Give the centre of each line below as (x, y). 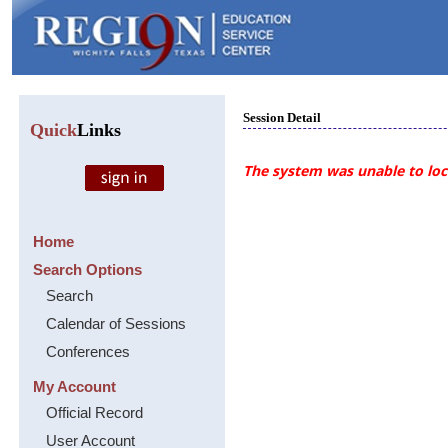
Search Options (87, 269)
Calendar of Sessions (115, 323)
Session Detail (282, 117)
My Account (74, 386)
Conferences (87, 351)
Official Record (94, 412)
